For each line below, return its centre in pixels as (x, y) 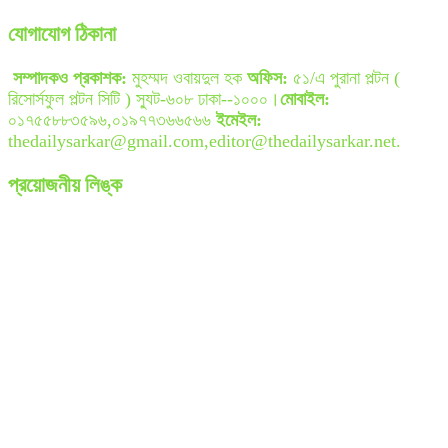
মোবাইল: (305, 98)
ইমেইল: (239, 119)
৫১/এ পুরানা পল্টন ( (344, 77)
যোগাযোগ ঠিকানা (62, 33)
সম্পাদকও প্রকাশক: (72, 77)
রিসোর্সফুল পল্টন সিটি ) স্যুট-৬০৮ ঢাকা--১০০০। (144, 98)
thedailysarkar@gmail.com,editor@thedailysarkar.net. (204, 140)
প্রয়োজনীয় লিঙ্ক (65, 184)
